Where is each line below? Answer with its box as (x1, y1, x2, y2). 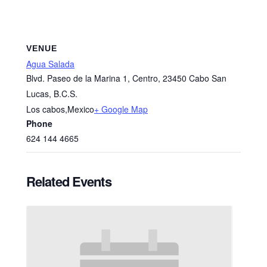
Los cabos (26, 103, 65, 116)
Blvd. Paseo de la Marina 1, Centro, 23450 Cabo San (26, 72, 226, 85)
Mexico (67, 103, 94, 116)
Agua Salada (26, 58, 74, 70)
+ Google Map (94, 103, 148, 116)
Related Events (26, 172, 111, 191)
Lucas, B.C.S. (26, 88, 77, 100)
